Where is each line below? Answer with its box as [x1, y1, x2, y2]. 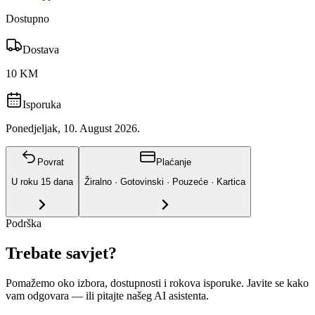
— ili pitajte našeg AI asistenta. [69, 290, 209, 302]
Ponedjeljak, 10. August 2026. [6, 122, 140, 134]
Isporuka [22, 98, 61, 110]
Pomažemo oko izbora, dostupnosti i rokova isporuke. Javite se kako [6, 277, 309, 289]
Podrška [6, 217, 41, 230]
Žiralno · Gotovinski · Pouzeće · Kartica [84, 176, 245, 187]
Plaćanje [155, 156, 191, 167]
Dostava [22, 43, 59, 56]
